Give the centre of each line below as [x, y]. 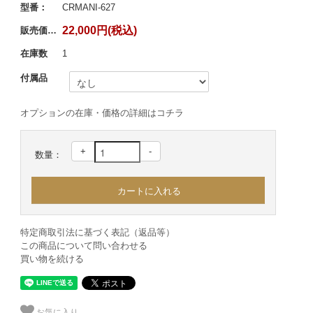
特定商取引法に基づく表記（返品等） [97, 232]
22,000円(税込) [99, 30]
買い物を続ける [52, 259]
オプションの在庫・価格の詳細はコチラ [102, 113]
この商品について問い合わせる [83, 246]
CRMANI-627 [88, 7]
